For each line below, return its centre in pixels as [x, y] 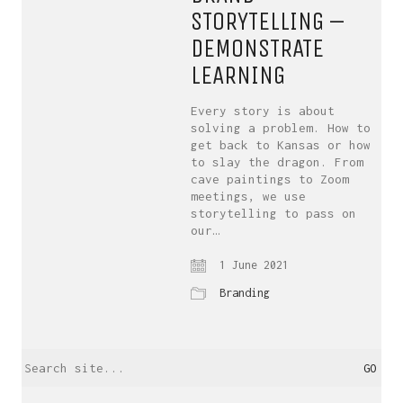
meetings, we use [249, 196]
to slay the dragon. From [278, 162]
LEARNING [238, 75]
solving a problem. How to [281, 128]
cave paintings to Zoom [270, 179]
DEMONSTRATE [258, 48]
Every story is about [263, 111]
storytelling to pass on [274, 213]
